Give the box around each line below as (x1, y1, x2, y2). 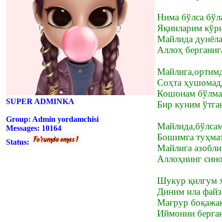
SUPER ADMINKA (6, 97, 74, 106)
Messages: (6, 123, 42, 132)
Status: (6, 137, 31, 146)
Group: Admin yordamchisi (6, 114, 99, 123)
